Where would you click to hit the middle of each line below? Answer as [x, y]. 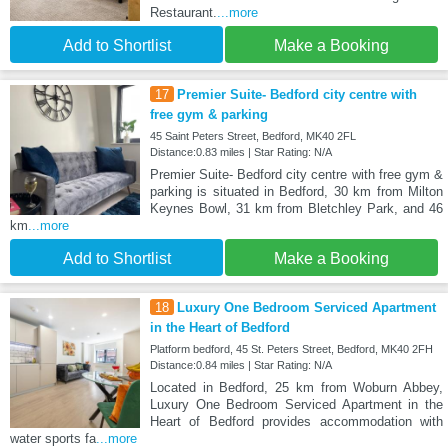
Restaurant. [183, 12]
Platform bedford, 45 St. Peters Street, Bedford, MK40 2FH [291, 348]
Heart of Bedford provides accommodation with [296, 421]
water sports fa [53, 438]
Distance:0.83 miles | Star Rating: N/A [240, 151]
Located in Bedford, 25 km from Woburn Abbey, [296, 387]
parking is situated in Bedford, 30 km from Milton [296, 191]
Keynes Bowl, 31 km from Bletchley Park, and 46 [296, 208]
